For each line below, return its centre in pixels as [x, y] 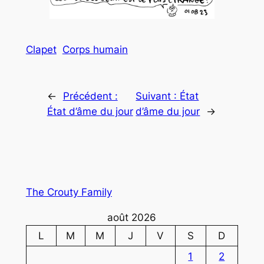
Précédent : [90, 96]
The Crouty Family [69, 192]
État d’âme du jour [90, 111]
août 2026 [132, 217]
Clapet [41, 50]
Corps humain [95, 50]
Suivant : [158, 96]
